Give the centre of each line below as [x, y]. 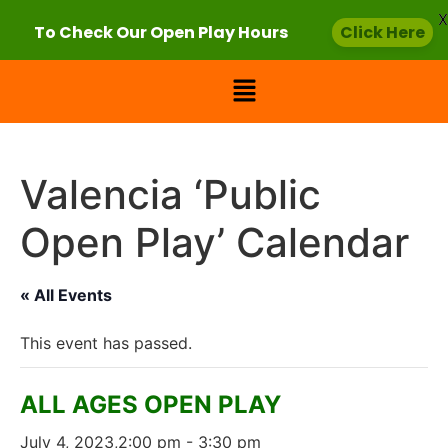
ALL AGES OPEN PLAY [150, 405]
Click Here [382, 32]
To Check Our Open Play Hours [161, 32]
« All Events [66, 295]
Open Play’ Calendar [214, 243]
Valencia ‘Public [170, 195]
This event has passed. [106, 343]
